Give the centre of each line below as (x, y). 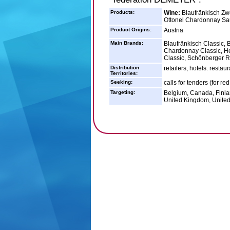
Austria (173, 30)
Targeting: (122, 92)
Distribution (124, 68)
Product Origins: (131, 30)
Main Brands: (127, 43)
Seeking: (121, 82)
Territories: (124, 73)
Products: (122, 12)
